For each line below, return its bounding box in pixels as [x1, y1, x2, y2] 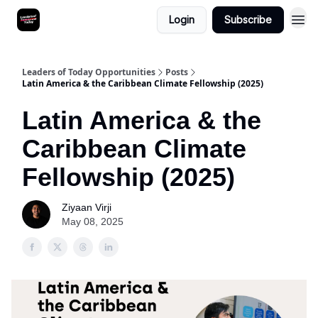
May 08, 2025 [62, 216, 124, 227]
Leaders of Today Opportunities [22, 66, 155, 78]
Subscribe [224, 13, 272, 26]
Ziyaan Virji [62, 202, 111, 213]
